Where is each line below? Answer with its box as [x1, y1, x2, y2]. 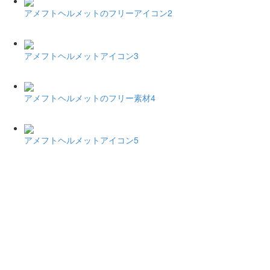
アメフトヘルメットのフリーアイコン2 [24, 7, 172, 19]
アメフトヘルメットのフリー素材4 [24, 92, 155, 104]
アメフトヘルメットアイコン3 [24, 49, 139, 61]
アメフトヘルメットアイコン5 [24, 134, 139, 146]
